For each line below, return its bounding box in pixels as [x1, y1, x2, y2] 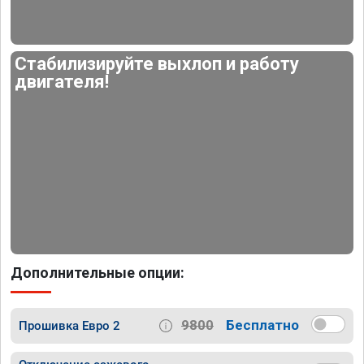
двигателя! [15, 71, 110, 93]
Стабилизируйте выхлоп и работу [15, 54, 300, 75]
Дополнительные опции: [11, 263, 184, 281]
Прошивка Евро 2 [19, 318, 120, 333]
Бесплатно [226, 317, 299, 334]
